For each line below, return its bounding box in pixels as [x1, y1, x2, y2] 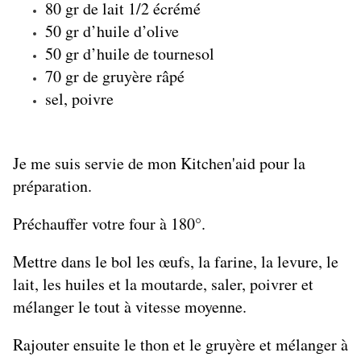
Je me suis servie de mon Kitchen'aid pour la [13, 152, 305, 175]
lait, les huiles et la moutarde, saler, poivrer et [13, 273, 313, 296]
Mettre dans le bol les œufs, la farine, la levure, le [13, 251, 338, 273]
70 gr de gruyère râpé [45, 65, 185, 88]
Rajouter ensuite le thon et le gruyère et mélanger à [13, 334, 348, 356]
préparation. [13, 175, 92, 197]
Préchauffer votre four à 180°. [13, 213, 205, 235]
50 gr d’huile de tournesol [45, 43, 214, 65]
